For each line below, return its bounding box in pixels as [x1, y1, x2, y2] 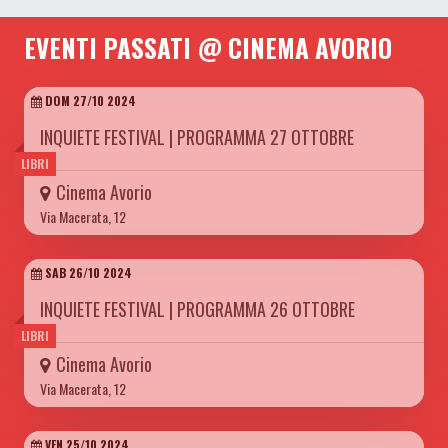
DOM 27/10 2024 [42, 92, 136, 110]
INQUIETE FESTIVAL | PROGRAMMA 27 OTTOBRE [40, 124, 354, 151]
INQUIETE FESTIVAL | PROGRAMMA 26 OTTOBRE [40, 296, 355, 323]
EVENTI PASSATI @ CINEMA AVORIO [24, 29, 392, 67]
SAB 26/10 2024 [42, 264, 132, 282]
